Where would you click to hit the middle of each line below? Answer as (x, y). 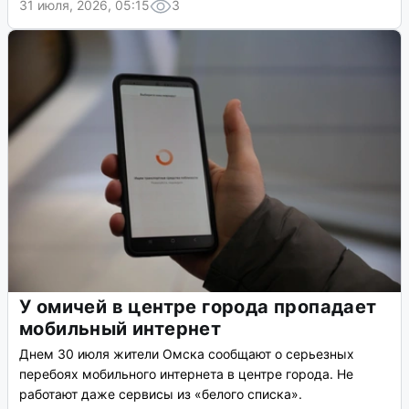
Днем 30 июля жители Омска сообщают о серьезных (187, 354)
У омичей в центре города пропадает (198, 307)
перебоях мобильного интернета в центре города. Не (186, 374)
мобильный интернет (121, 329)
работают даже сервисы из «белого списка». (161, 394)
